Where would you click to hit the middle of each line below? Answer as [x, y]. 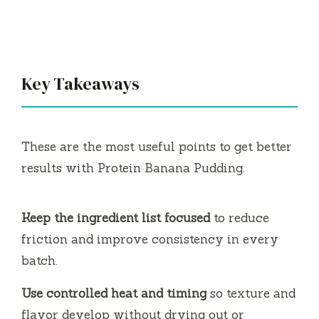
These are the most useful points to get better [157, 146]
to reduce [240, 218]
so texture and [251, 293]
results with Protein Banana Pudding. [133, 168]
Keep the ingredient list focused [116, 218]
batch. [40, 260]
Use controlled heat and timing [114, 293]
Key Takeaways [80, 83]
